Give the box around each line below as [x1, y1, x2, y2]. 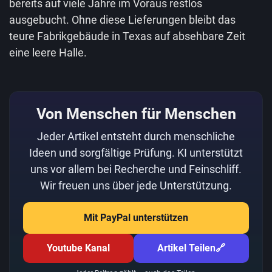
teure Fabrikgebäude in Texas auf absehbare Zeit [9, 30, 245, 42]
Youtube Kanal [47, 242, 110, 254]
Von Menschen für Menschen [36, 105, 236, 123]
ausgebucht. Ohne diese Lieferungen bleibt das [9, 13, 236, 26]
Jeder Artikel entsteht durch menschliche [37, 130, 235, 143]
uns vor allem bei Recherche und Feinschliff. [30, 163, 242, 175]
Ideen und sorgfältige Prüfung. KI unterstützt [29, 146, 243, 159]
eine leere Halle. [9, 46, 87, 59]
